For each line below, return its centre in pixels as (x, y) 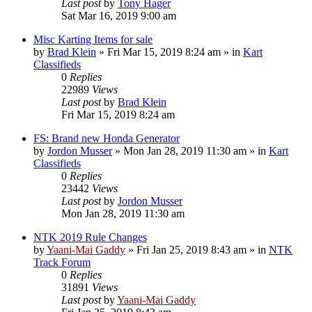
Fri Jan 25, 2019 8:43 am (192, 249)
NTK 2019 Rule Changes (90, 237)
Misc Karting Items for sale (93, 39)
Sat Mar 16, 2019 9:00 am (119, 15)
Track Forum (62, 262)
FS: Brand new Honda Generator (107, 138)
